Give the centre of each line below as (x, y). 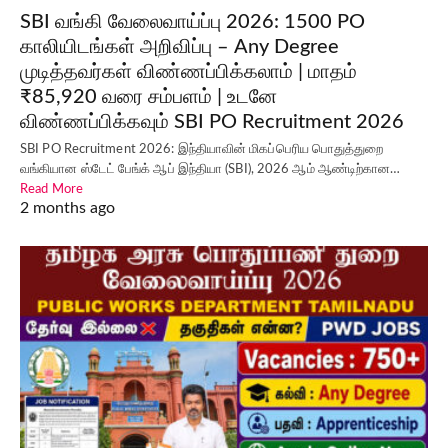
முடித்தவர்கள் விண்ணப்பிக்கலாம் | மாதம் (188, 72)
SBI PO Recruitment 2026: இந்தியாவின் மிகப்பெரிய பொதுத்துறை (202, 150)
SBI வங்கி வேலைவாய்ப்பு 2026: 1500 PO (192, 22)
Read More (51, 190)
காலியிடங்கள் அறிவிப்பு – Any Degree (179, 47)
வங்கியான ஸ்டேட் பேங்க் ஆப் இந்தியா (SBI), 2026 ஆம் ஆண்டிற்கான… (210, 170)
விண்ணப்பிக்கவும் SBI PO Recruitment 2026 (212, 122)
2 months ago (67, 208)
